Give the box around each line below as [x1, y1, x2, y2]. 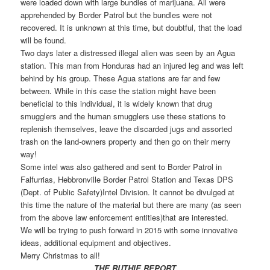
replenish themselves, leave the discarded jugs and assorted [20, 122, 233, 134]
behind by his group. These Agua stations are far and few [20, 72, 221, 84]
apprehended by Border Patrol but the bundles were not [20, 8, 213, 20]
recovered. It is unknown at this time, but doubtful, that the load [20, 21, 242, 33]
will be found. [20, 34, 67, 46]
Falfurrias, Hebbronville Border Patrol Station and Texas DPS [20, 173, 234, 185]
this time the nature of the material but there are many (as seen [20, 198, 242, 210]
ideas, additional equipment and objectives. [20, 236, 172, 248]
